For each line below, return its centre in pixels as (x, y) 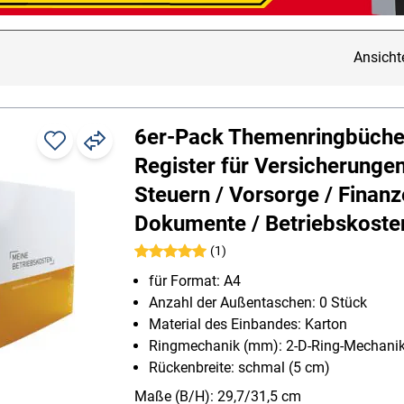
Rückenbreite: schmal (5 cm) (239, 368)
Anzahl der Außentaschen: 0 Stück (258, 303)
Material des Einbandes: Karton (248, 325)
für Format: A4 (195, 281)
